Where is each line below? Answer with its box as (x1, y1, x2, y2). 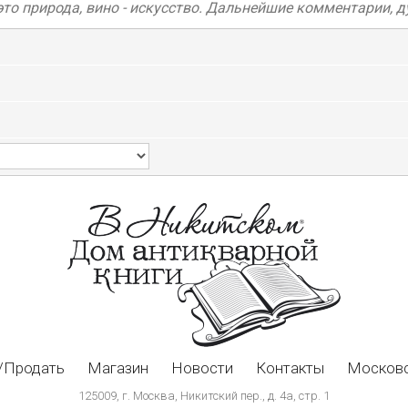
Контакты (256, 359, 324, 377)
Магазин (87, 359, 148, 377)
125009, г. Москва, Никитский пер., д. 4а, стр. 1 (78, 389, 330, 403)
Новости (171, 359, 233, 377)
